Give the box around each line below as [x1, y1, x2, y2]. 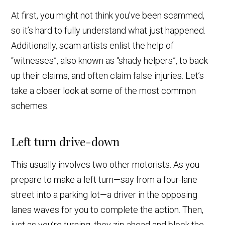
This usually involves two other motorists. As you [11, 159, 200, 170]
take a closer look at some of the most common [11, 85, 196, 96]
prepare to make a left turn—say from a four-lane [11, 174, 198, 185]
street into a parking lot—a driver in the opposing [11, 189, 198, 200]
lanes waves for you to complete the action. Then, [11, 204, 204, 215]
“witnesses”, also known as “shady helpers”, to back [11, 55, 208, 66]
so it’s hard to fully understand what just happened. [11, 25, 206, 36]
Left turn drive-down [11, 134, 123, 150]
